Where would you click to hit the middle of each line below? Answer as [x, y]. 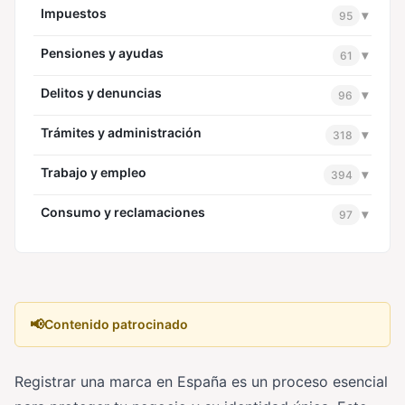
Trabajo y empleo [94, 172]
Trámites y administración [121, 132]
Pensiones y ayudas [102, 52]
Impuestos [74, 13]
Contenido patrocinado [116, 325]
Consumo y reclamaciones [123, 212]
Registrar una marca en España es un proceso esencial [201, 381]
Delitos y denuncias [101, 92]
